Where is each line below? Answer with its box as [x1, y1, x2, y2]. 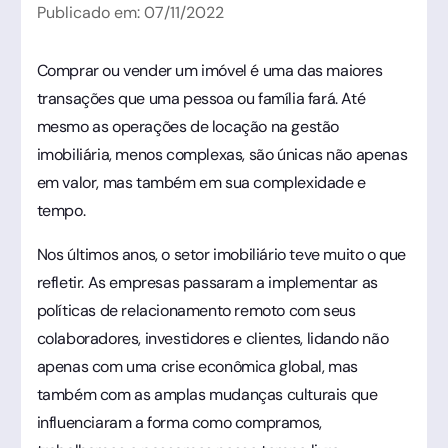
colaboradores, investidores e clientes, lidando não [36, 327, 389, 349]
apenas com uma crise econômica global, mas [36, 355, 358, 377]
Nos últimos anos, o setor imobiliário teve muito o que [36, 243, 406, 265]
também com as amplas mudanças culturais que [36, 383, 378, 405]
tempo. [36, 199, 86, 221]
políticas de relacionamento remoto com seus [36, 299, 356, 321]
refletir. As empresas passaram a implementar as [36, 271, 378, 293]
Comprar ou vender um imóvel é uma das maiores [36, 59, 383, 81]
